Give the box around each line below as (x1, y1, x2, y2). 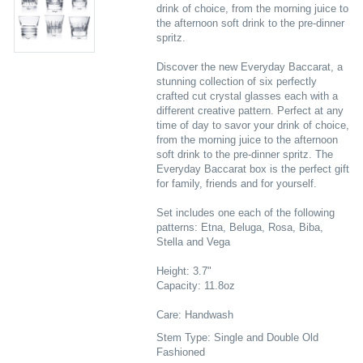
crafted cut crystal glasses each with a (156, 90, 338, 102)
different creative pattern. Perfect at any (156, 105, 344, 117)
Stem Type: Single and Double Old (156, 331, 318, 344)
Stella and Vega (156, 236, 230, 248)
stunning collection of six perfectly (156, 75, 317, 88)
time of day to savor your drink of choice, (156, 119, 349, 131)
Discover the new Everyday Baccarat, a (156, 61, 343, 73)
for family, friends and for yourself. (156, 177, 317, 190)
